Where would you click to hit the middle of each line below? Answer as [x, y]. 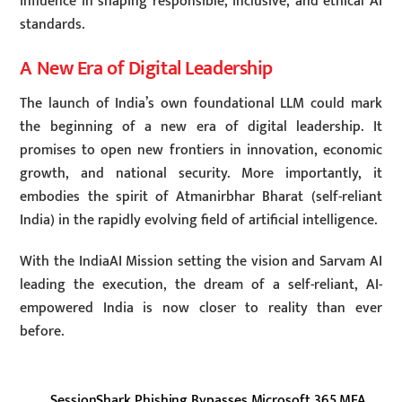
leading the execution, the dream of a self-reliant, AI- [201, 285]
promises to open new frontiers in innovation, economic [201, 150]
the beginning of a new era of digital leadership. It [201, 127]
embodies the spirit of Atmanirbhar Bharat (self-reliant [201, 197]
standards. [52, 25]
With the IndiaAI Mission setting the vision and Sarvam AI [201, 262]
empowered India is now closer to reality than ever [201, 309]
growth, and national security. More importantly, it [201, 173]
